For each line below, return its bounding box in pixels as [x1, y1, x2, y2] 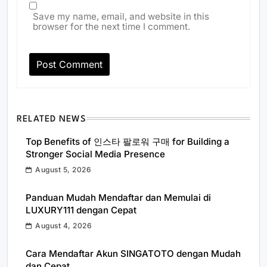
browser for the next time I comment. [33, 21, 190, 32]
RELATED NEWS [17, 115, 87, 124]
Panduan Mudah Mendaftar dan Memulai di [26, 192, 211, 203]
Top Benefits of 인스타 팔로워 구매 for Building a [26, 136, 229, 147]
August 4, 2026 [35, 221, 92, 230]
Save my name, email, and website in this [33, 11, 209, 22]
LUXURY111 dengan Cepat [26, 204, 136, 216]
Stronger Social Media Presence [26, 148, 165, 160]
